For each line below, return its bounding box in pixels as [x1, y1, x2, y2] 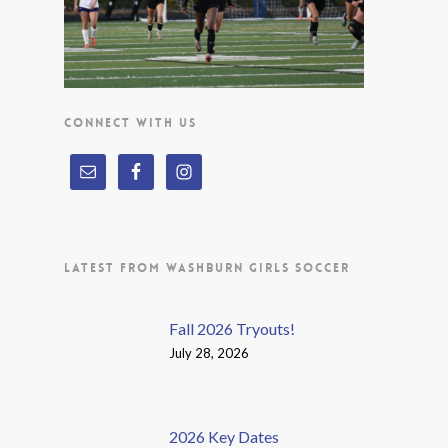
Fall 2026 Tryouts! [169, 319, 295, 338]
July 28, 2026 [169, 345, 249, 361]
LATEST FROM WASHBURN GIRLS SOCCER [64, 260, 350, 276]
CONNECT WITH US [64, 115, 197, 131]
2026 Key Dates [169, 427, 279, 446]
